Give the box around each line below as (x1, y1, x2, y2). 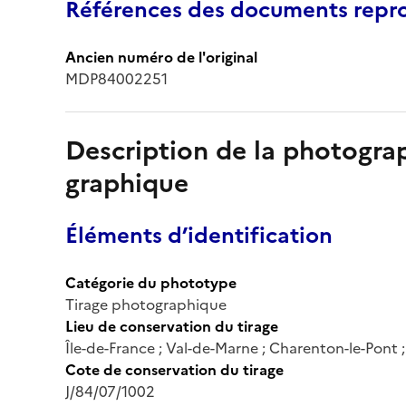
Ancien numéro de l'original (65, 45, 257, 68)
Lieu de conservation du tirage (65, 314, 278, 337)
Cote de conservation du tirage (65, 358, 284, 381)
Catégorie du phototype (65, 271, 237, 294)
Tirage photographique (65, 293, 227, 315)
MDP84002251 (65, 67, 168, 90)
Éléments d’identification (65, 218, 333, 252)
